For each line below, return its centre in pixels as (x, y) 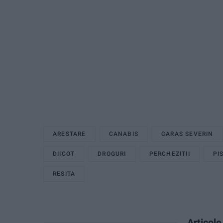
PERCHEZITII (169, 154)
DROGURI (112, 154)
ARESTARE (69, 134)
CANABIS (124, 134)
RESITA (64, 174)
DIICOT (64, 154)
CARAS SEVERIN (187, 134)
